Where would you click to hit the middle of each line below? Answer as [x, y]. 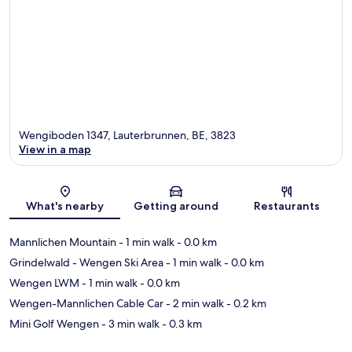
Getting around [176, 205]
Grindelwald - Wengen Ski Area [86, 262]
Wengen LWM [44, 282]
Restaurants [287, 205]
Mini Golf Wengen [54, 323]
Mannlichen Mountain [63, 242]
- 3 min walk [129, 323]
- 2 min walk [194, 303]
